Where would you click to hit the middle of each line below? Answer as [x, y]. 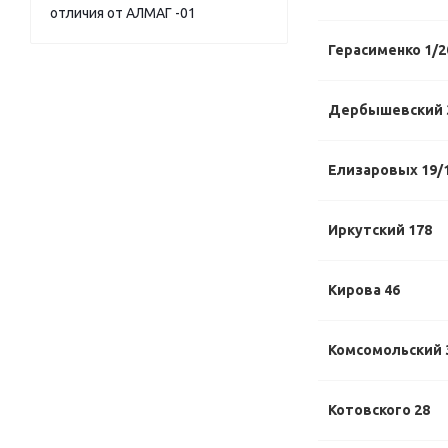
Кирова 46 [364, 290]
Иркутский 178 [380, 230]
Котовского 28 [379, 410]
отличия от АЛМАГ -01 [123, 13]
